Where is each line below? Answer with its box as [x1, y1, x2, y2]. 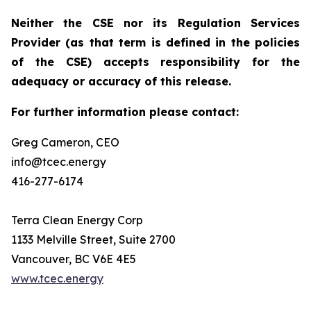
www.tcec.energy [11, 271, 103, 285]
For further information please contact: [11, 105, 239, 119]
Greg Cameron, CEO [11, 135, 119, 149]
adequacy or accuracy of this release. [11, 74, 231, 88]
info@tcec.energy [11, 155, 106, 169]
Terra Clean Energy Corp [11, 213, 143, 227]
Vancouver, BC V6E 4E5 [11, 252, 136, 266]
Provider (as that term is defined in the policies [11, 35, 300, 49]
